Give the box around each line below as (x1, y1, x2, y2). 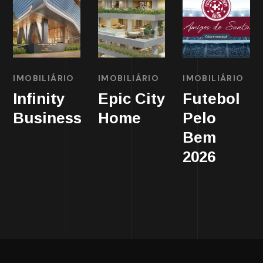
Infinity (13, 90, 65, 108)
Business (13, 109, 82, 127)
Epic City (97, 90, 165, 108)
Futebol (183, 90, 241, 108)
